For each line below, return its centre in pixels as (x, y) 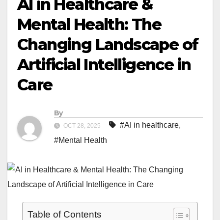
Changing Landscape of (108, 45)
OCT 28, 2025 (82, 126)
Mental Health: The (89, 25)
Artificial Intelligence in (104, 65)
